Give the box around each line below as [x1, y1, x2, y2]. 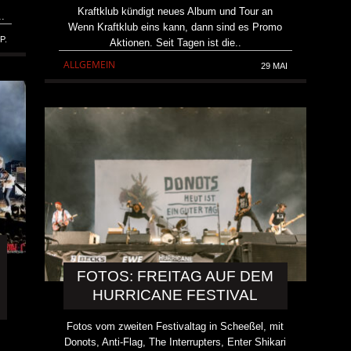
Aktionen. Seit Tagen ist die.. [109, 36, 241, 49]
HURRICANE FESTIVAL [92, 286, 259, 303]
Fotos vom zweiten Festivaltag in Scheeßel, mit [67, 320, 284, 332]
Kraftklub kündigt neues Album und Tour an [78, 5, 273, 17]
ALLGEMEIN [63, 57, 116, 71]
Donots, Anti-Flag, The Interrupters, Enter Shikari [64, 335, 287, 348]
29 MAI [260, 60, 288, 71]
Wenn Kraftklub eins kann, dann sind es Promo [68, 20, 283, 33]
